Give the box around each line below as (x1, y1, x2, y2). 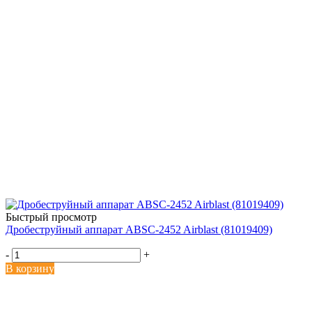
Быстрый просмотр (6, 210, 97, 223)
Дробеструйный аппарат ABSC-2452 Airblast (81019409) (6, 223, 272, 235)
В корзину (6, 262, 54, 274)
